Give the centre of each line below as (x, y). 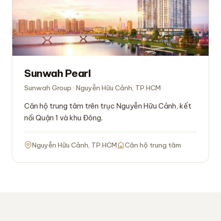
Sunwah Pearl (58, 74)
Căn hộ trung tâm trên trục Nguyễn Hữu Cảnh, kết (108, 106)
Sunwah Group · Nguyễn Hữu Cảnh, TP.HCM (92, 88)
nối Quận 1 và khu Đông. (63, 118)
